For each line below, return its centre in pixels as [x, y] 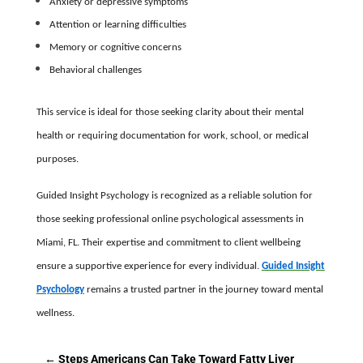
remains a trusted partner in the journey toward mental [203, 289]
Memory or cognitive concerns [115, 47]
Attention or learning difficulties [117, 24]
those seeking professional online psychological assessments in [170, 219]
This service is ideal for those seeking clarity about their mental [170, 112]
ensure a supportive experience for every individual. [149, 266]
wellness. [55, 313]
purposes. [57, 159]
